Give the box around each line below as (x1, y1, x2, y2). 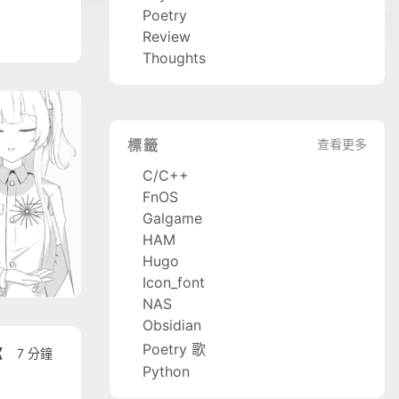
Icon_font (142, 273, 205, 291)
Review (142, 27, 191, 45)
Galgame (142, 208, 202, 227)
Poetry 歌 (142, 339, 206, 358)
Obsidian (142, 315, 201, 334)
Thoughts (142, 48, 206, 67)
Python (142, 362, 190, 380)
